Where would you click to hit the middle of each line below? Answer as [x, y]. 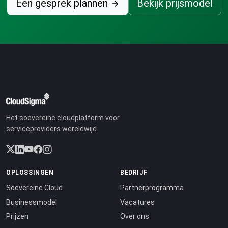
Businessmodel [32, 202]
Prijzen [17, 217]
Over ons [135, 217]
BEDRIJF [134, 172]
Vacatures [137, 202]
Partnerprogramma [152, 188]
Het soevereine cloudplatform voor [63, 117]
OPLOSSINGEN [30, 172]
